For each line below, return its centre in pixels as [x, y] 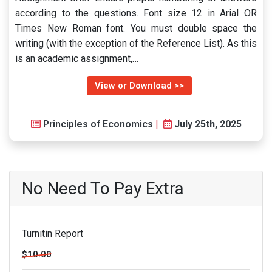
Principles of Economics [98, 124]
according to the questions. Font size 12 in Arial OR [136, 13]
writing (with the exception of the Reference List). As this [136, 43]
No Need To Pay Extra [103, 189]
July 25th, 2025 [208, 124]
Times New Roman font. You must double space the [136, 28]
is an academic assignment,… [77, 59]
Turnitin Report [53, 233]
